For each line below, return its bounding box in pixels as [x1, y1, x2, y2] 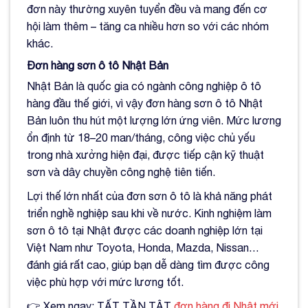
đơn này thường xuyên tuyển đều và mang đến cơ [27, 3, 267, 16]
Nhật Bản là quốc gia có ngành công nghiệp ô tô [27, 80, 261, 93]
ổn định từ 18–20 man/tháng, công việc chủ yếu [27, 131, 255, 144]
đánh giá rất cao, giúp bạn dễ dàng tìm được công [27, 258, 269, 272]
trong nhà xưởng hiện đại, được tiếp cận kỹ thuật [27, 148, 264, 162]
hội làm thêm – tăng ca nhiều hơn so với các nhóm [27, 20, 269, 33]
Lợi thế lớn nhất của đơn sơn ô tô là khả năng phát [27, 190, 272, 203]
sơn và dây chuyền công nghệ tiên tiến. [27, 166, 215, 179]
